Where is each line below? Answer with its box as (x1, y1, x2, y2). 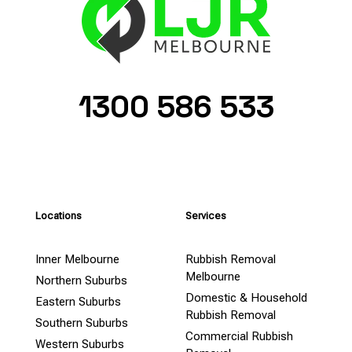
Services (185, 210, 226, 222)
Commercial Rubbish (185, 329, 293, 344)
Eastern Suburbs (35, 295, 121, 310)
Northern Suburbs (35, 273, 127, 288)
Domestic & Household (185, 291, 307, 306)
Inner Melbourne (35, 252, 119, 267)
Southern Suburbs (35, 316, 128, 331)
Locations (35, 210, 82, 222)
